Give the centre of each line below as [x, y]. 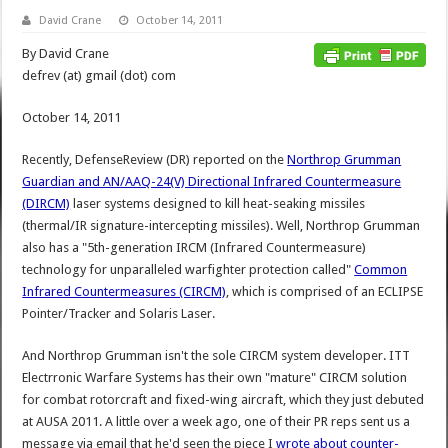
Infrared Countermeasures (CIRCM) [124, 292]
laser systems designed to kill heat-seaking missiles [218, 204]
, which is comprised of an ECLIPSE [325, 292]
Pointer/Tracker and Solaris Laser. [119, 314]
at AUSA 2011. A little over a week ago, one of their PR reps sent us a [216, 422]
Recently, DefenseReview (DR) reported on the [155, 160]
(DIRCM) [46, 204]
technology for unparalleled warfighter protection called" [188, 270]
